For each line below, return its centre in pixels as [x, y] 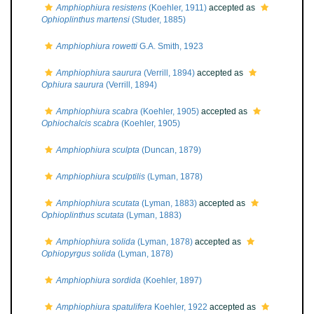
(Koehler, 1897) [171, 280]
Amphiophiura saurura [99, 73]
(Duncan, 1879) [170, 150]
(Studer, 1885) [158, 20]
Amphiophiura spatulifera [104, 307]
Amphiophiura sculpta [98, 150]
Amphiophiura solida [96, 242]
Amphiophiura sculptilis [101, 177]
